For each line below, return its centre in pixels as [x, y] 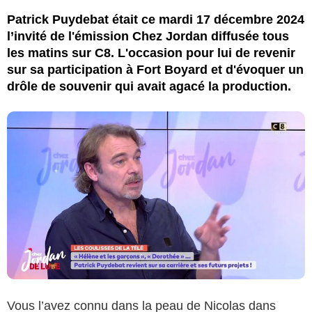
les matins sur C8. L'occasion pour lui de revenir [151, 53]
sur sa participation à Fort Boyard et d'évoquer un [155, 69]
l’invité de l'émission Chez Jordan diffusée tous [148, 36]
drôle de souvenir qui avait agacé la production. [149, 86]
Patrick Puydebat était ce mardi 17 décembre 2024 [156, 19]
